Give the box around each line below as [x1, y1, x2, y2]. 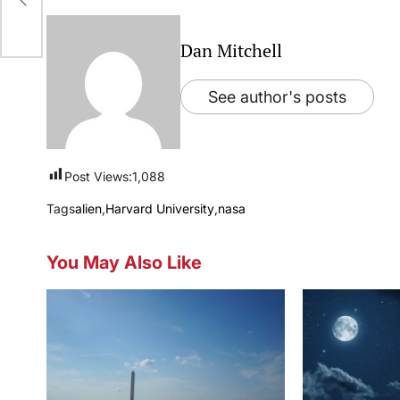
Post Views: [64, 168, 132, 184]
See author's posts [208, 87, 346, 107]
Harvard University [105, 200, 214, 216]
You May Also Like [46, 251, 202, 273]
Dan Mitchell [180, 38, 282, 63]
